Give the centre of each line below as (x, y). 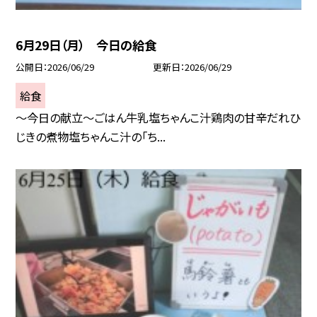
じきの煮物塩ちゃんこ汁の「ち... (91, 137)
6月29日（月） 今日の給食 (86, 45)
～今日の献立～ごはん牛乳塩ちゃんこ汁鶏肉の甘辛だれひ (158, 118)
